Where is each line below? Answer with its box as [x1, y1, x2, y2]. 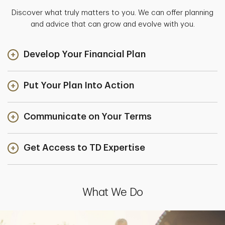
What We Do [82, 187, 143, 198]
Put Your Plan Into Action [24, 81, 134, 90]
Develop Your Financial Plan [24, 50, 146, 59]
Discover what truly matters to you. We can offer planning [12, 9, 213, 17]
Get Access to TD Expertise [24, 143, 145, 153]
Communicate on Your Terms [24, 112, 152, 122]
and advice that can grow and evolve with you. [30, 21, 195, 29]
